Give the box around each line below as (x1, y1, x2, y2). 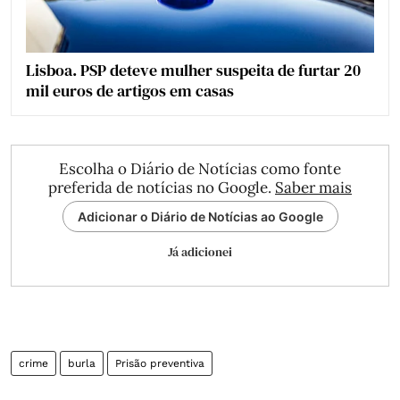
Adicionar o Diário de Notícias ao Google (77, 209, 323, 225)
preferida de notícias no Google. (48, 178, 275, 198)
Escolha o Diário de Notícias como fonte (59, 159, 341, 179)
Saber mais (275, 178, 352, 198)
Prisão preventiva (115, 357, 204, 371)
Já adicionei (168, 243, 232, 262)
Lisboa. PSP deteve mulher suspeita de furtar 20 (26, 59, 361, 82)
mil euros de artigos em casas (26, 79, 234, 103)
